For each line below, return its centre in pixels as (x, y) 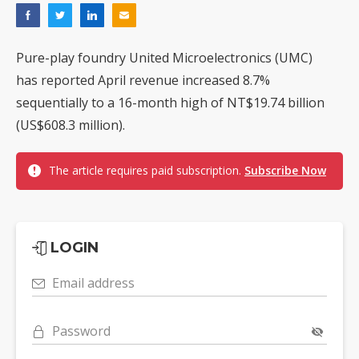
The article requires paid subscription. (147, 171)
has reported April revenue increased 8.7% (143, 81)
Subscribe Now (285, 171)
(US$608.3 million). (71, 125)
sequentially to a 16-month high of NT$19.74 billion (170, 103)
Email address (93, 283)
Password (81, 331)
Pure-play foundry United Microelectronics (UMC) (164, 58)
